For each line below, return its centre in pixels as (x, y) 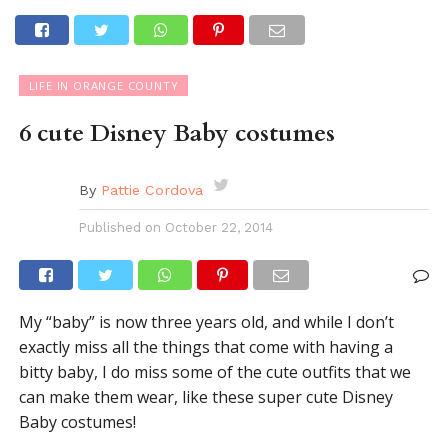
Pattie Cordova (151, 190)
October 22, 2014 (218, 227)
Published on (119, 227)
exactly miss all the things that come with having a (205, 347)
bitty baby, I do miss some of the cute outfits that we (214, 372)
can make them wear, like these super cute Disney (205, 397)
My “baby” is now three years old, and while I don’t (206, 322)
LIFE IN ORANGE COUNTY (103, 85)
